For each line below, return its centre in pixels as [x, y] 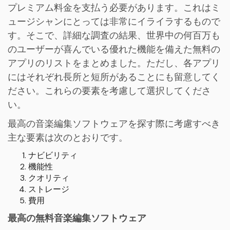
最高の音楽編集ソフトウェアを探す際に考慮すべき [114, 123]
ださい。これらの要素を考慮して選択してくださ [109, 91]
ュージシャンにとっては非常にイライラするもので [114, 21]
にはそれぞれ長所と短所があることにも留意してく [114, 77]
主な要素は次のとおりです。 [68, 137]
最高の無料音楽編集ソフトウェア [77, 218]
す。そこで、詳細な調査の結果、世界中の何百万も [114, 35]
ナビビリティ [53, 155]
